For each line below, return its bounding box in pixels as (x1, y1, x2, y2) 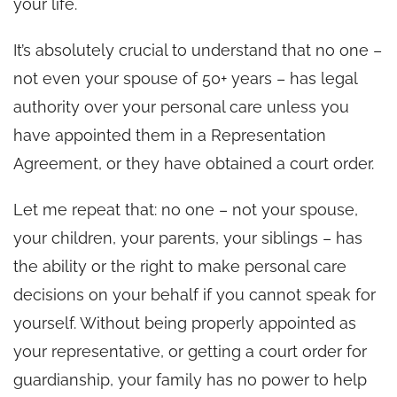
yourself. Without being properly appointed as (13, 313, 356, 332)
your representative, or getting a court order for (13, 341, 367, 361)
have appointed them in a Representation (13, 125, 326, 144)
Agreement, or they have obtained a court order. (13, 153, 374, 173)
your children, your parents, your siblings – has (13, 228, 362, 247)
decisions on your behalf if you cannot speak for (13, 284, 376, 304)
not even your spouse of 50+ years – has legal (13, 68, 357, 88)
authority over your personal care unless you (13, 97, 349, 116)
